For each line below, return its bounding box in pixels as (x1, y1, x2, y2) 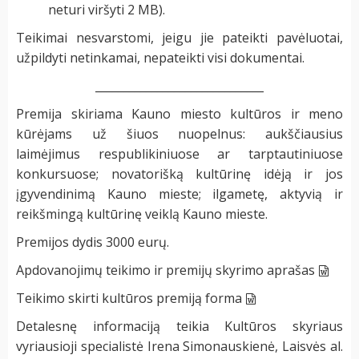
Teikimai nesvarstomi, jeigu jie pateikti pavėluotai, (16, 29, 343, 47)
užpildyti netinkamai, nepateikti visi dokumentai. (16, 49, 305, 67)
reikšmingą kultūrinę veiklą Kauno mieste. (16, 205, 268, 224)
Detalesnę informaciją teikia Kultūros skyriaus (16, 317, 343, 336)
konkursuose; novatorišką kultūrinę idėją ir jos (16, 165, 343, 184)
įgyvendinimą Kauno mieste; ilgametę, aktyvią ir (16, 185, 343, 204)
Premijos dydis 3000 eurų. (16, 233, 169, 252)
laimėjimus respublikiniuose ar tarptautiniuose (16, 145, 343, 163)
